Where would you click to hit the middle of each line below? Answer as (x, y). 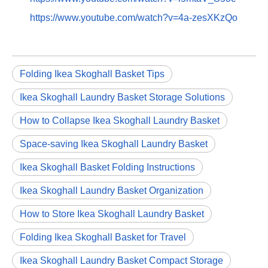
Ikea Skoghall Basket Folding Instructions (107, 167)
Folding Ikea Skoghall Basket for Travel (103, 237)
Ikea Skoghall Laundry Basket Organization (112, 191)
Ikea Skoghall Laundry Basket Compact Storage (121, 261)
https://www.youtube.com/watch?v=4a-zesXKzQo (134, 18)
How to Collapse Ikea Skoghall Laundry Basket (120, 121)
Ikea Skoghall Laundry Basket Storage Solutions (122, 97)
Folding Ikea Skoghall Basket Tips (92, 74)
